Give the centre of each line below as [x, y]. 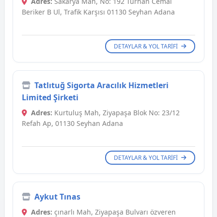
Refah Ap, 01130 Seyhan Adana [72, 124]
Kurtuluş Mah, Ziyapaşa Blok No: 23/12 [116, 113]
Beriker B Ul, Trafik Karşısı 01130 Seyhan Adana [98, 12]
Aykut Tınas [57, 197]
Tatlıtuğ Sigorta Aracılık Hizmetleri [101, 85]
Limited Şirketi [50, 98]
